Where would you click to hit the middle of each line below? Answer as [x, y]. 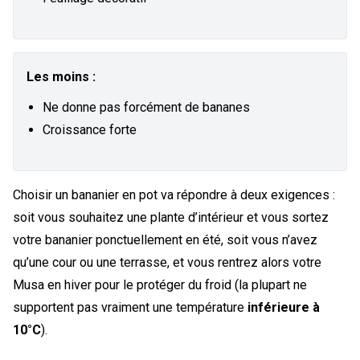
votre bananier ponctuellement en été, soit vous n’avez [165, 239]
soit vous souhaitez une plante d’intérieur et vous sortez [171, 217]
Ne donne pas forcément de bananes [146, 107]
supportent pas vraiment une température [130, 307]
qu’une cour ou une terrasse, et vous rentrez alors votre [167, 262]
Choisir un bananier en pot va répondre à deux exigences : [174, 194]
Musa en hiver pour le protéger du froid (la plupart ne [160, 284]
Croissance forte [90, 129]
